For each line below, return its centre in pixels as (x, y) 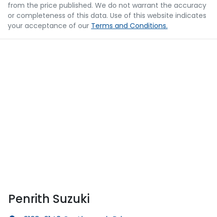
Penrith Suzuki (49, 199)
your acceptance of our (48, 25)
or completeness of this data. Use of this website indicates (107, 15)
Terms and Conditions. (129, 25)
